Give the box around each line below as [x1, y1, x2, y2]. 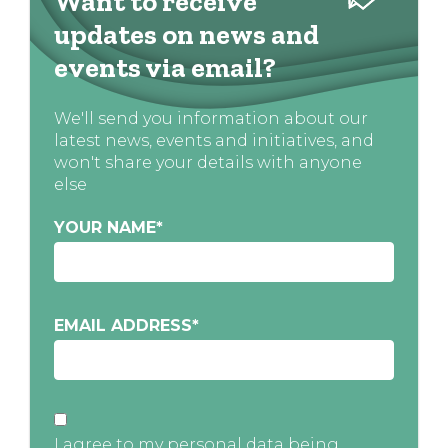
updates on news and [54, 17, 319, 51]
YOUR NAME [54, 217, 156, 237]
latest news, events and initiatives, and [54, 130, 374, 150]
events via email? [54, 50, 276, 84]
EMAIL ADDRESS [54, 315, 192, 335]
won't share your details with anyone [54, 152, 362, 172]
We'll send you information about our [54, 108, 368, 128]
